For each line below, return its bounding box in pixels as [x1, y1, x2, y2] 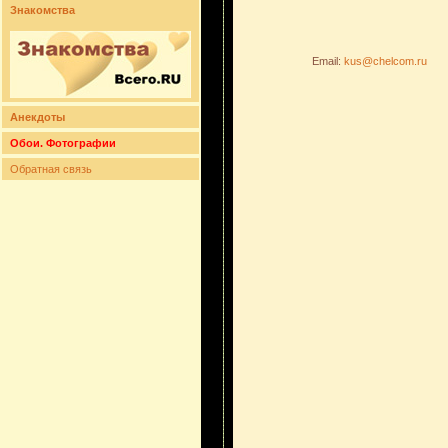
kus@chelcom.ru [344, 54, 427, 67]
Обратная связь [10, 163, 92, 175]
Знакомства [10, 4, 75, 16]
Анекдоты [10, 111, 65, 123]
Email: [312, 54, 344, 67]
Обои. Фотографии [10, 137, 116, 149]
